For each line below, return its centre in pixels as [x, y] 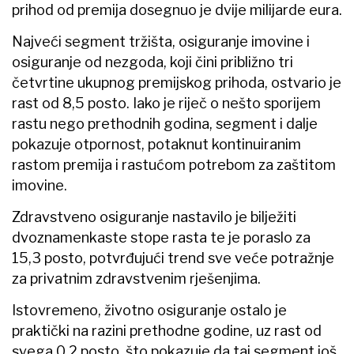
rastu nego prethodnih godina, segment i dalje [165, 123]
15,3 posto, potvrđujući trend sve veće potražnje [173, 258]
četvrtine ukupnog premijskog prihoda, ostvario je [177, 82]
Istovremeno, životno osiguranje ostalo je [149, 310]
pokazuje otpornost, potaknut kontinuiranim [156, 144]
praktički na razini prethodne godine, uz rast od [167, 330]
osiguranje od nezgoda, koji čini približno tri [153, 62]
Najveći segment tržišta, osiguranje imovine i [161, 41]
